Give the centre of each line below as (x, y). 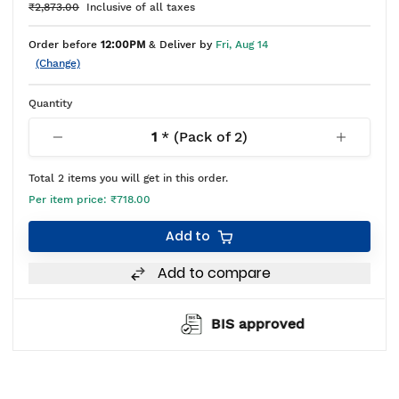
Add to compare (214, 273)
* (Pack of (195, 137)
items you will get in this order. (146, 179)
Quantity (50, 104)
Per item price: (69, 200)
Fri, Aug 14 (242, 45)
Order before (65, 45)
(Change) (58, 64)
